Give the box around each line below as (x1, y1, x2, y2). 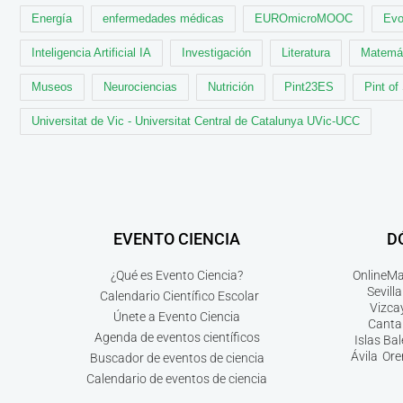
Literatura (282, 46, 330, 60)
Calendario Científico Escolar (99, 289, 259, 304)
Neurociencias (103, 80, 177, 94)
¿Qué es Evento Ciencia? (111, 268, 244, 283)
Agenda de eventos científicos (94, 330, 260, 345)
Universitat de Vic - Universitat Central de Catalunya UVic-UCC (31, 114, 360, 129)
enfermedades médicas (103, 12, 224, 26)
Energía (31, 12, 72, 26)
